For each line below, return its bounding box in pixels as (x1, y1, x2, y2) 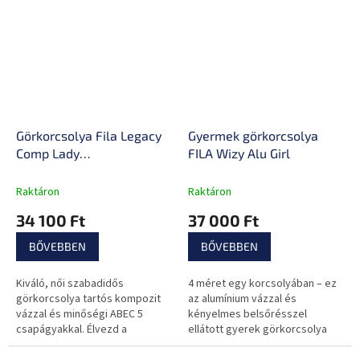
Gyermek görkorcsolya (188, 128, 318, 144)
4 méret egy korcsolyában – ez (188, 276, 337, 292)
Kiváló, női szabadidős (16, 276, 124, 292)
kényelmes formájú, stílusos (16, 337, 152, 354)
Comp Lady (16, 145, 80, 162)
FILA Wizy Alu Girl (188, 145, 290, 162)
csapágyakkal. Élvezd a (16, 321, 127, 338)
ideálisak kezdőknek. (188, 337, 289, 354)
